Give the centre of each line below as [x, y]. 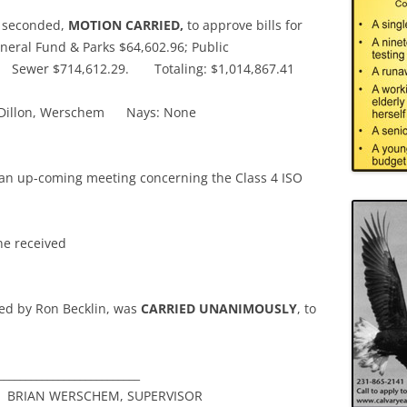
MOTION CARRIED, [128, 25]
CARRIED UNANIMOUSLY [219, 308]
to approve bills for [245, 25]
